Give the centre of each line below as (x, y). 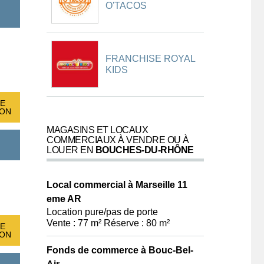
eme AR (64, 199)
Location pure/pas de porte (102, 212)
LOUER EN (71, 150)
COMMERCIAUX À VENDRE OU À (118, 140)
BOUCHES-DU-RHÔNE (144, 150)
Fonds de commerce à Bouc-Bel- (120, 250)
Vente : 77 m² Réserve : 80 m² (108, 223)
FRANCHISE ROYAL (150, 59)
